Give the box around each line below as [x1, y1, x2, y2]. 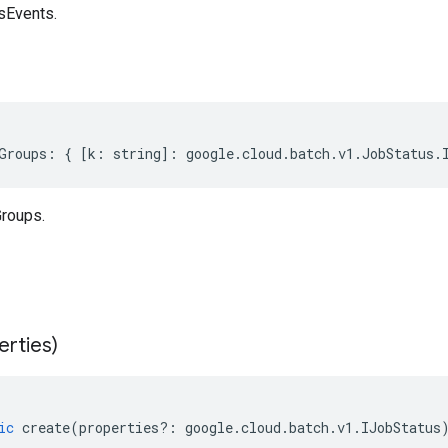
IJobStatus [361, 418, 441, 437]
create [22, 418, 70, 437]
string [113, 144, 161, 163]
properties [79, 418, 159, 437]
